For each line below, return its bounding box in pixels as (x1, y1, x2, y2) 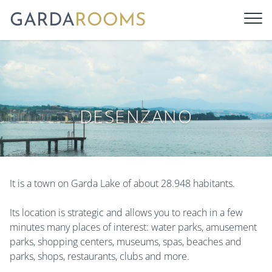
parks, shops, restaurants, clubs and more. (10, 250, 189, 263)
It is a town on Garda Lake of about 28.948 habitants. (10, 177, 235, 190)
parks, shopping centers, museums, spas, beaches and (10, 235, 242, 248)
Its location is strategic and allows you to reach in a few (10, 206, 243, 219)
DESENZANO (79, 104, 193, 129)
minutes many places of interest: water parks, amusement (10, 220, 257, 234)
